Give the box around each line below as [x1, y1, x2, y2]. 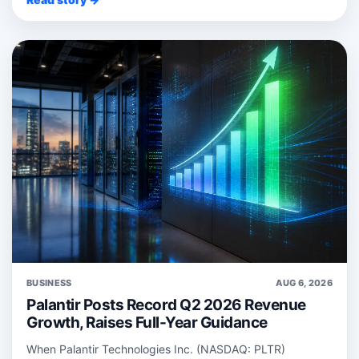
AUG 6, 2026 [276, 277, 333, 289]
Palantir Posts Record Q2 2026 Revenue [26, 296, 306, 315]
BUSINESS [26, 277, 72, 289]
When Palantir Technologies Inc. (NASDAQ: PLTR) [26, 342, 285, 357]
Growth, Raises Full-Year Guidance [26, 313, 268, 333]
